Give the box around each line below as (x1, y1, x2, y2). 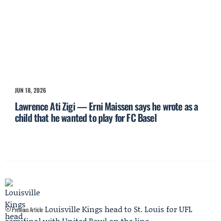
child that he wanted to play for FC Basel (15, 110, 156, 125)
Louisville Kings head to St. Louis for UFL (44, 203, 192, 215)
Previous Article (10, 205, 43, 214)
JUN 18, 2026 (15, 86, 46, 95)
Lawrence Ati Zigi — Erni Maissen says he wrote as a (15, 99, 198, 114)
